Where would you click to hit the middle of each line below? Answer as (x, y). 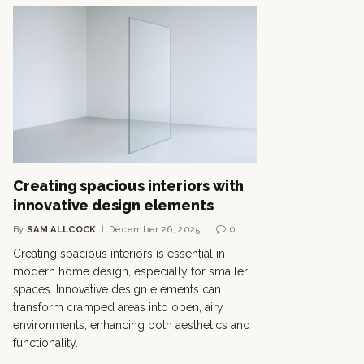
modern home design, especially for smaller (130, 271)
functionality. (45, 342)
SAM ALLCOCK (62, 229)
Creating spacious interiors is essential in (119, 253)
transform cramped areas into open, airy (118, 307)
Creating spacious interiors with (129, 185)
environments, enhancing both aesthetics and (132, 325)
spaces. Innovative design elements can (117, 289)
